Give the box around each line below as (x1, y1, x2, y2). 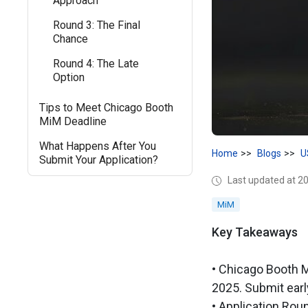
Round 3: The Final (53, 19, 140, 32)
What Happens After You (39, 140, 156, 153)
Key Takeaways (211, 225, 298, 240)
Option (53, 71, 85, 84)
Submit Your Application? (39, 153, 158, 166)
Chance (53, 32, 88, 45)
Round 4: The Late (53, 57, 139, 70)
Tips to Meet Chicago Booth (39, 101, 173, 114)
